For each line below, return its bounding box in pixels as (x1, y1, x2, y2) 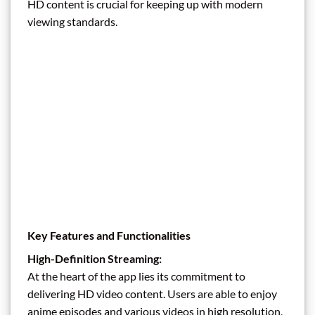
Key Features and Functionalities (27, 228, 191, 242)
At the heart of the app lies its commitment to (27, 269, 245, 283)
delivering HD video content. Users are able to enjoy (27, 286, 277, 300)
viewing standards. (27, 15, 117, 29)
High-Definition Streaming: (27, 251, 162, 265)
